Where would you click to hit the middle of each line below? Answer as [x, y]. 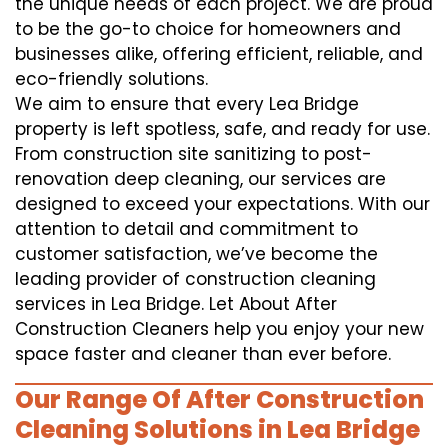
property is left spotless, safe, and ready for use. [222, 129]
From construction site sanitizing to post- [193, 154]
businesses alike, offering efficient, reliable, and [219, 54]
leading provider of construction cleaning [195, 279]
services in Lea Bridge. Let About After [176, 304]
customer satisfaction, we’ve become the [196, 254]
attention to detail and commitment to [186, 229]
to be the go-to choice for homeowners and [208, 29]
